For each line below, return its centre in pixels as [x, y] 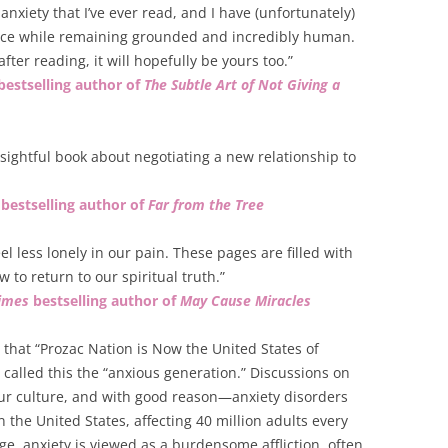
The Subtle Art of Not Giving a [242, 84]
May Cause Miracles [245, 300]
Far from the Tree [206, 204]
